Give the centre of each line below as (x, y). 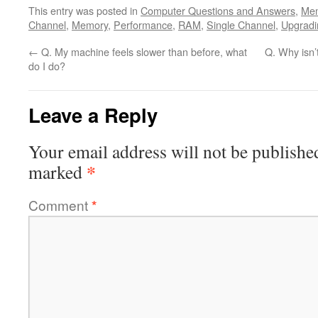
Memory (90, 24)
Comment (60, 205)
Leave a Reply (93, 115)
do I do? (47, 66)
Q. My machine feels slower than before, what (143, 51)
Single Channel (241, 24)
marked (57, 172)
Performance (143, 24)
